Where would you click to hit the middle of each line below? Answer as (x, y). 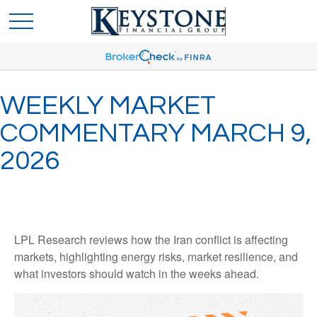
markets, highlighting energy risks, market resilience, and (156, 257)
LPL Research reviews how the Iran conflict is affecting (151, 240)
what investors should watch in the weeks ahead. (137, 273)
